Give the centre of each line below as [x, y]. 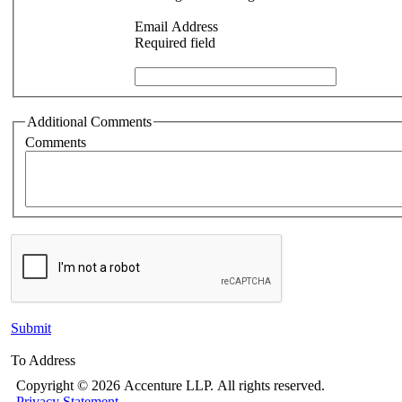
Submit [31, 328]
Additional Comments [89, 121]
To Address [43, 361]
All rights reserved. [271, 385]
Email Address [176, 26]
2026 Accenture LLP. [153, 385]
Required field [175, 42]
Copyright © [54, 385]
